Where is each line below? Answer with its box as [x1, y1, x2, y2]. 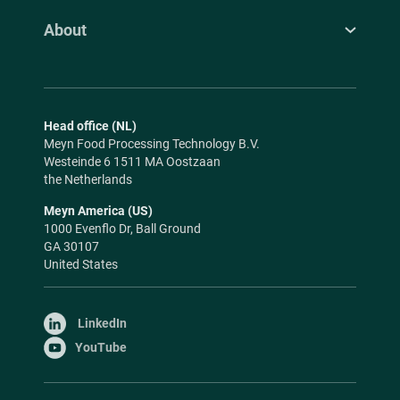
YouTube [75, 340, 127, 355]
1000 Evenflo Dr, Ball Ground [44, 221, 204, 237]
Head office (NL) [44, 119, 137, 134]
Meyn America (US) [44, 204, 153, 219]
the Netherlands [44, 172, 132, 187]
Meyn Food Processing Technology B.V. [44, 137, 262, 152]
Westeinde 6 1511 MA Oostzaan [44, 154, 223, 170]
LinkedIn [75, 316, 127, 331]
